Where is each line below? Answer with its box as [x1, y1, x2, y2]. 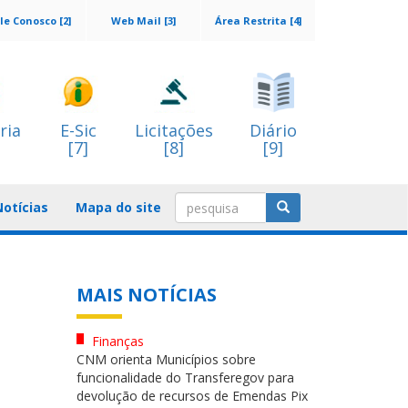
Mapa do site [76, 199, 161, 216]
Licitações [135, 119, 213, 141]
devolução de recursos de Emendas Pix [76, 387, 308, 404]
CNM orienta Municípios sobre [76, 351, 256, 368]
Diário [250, 119, 297, 141]
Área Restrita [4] [215, 14, 301, 27]
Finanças [87, 332, 144, 350]
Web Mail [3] [111, 14, 176, 27]
